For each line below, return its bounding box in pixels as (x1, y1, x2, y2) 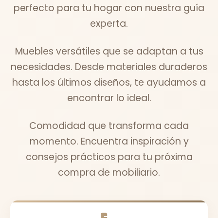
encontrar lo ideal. (67, 91, 151, 105)
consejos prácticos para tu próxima (25, 150, 193, 164)
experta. (90, 17, 128, 31)
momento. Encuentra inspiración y (29, 135, 189, 148)
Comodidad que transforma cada (29, 119, 189, 133)
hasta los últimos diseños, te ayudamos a (12, 76, 206, 90)
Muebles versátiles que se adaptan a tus (15, 45, 203, 58)
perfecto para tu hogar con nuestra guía (14, 1, 204, 15)
